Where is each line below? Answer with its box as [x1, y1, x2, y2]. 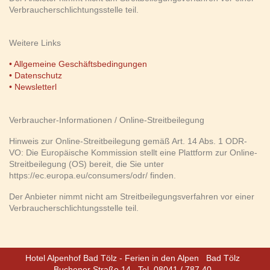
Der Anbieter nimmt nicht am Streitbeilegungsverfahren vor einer [9, 191, 254, 201]
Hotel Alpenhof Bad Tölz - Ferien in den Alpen [25, 253, 199, 263]
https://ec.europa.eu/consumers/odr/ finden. [9, 170, 176, 180]
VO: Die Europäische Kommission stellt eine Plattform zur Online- [9, 147, 257, 157]
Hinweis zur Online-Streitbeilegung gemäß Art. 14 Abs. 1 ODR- [9, 136, 247, 146]
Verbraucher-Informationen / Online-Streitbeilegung [9, 115, 204, 125]
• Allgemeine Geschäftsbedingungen [9, 58, 147, 69]
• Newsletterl [9, 81, 57, 92]
